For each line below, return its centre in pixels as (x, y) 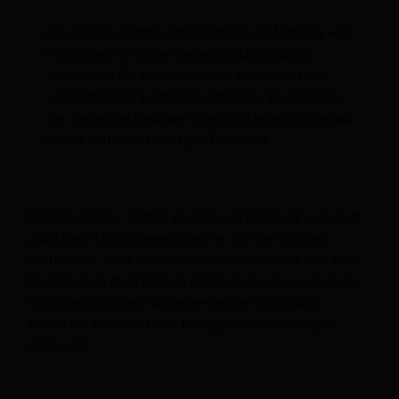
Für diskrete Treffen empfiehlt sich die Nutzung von (197, 33)
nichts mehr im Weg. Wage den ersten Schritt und (172, 302)
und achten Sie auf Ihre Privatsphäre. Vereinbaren (192, 97)
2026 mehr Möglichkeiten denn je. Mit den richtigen (179, 238)
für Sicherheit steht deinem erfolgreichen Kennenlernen (191, 281)
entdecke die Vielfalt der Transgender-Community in (183, 323)
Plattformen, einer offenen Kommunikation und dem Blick (194, 259)
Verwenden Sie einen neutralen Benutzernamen (187, 76)
